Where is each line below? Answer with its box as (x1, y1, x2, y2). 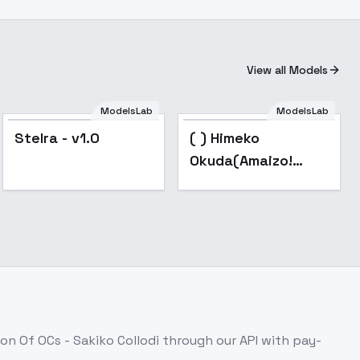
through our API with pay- (159, 332, 321, 349)
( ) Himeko (190, 129, 260, 147)
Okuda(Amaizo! (190, 151, 293, 170)
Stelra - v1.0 (14, 129, 100, 147)
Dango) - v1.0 (190, 174, 284, 192)
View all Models (247, 63, 328, 77)
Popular (284, 128, 321, 141)
